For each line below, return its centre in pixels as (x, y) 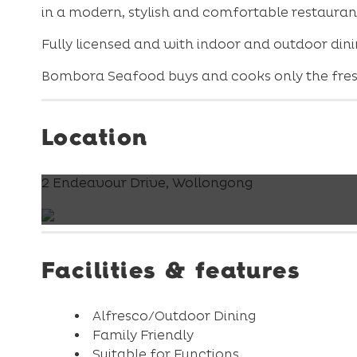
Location (95, 137)
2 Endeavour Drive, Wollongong (147, 183)
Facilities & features (171, 270)
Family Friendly (143, 335)
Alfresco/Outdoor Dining (174, 316)
